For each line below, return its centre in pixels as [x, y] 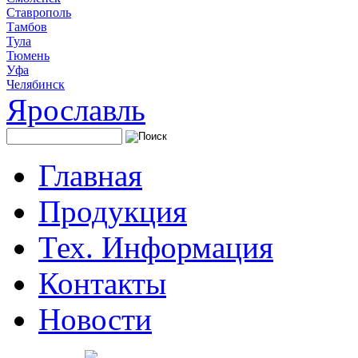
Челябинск [36, 85]
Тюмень [28, 56]
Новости [95, 320]
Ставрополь [39, 13]
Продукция [113, 212]
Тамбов [27, 27]
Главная [90, 176]
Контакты [102, 284]
